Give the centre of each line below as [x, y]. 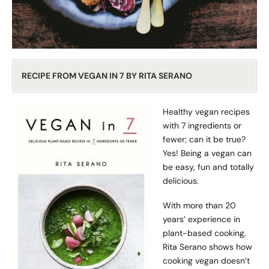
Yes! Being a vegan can [207, 153]
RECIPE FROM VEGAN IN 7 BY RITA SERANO [107, 75]
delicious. [181, 180]
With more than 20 [199, 206]
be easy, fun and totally [208, 167]
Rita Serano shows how [207, 247]
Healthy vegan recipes [206, 111]
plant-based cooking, [204, 233]
